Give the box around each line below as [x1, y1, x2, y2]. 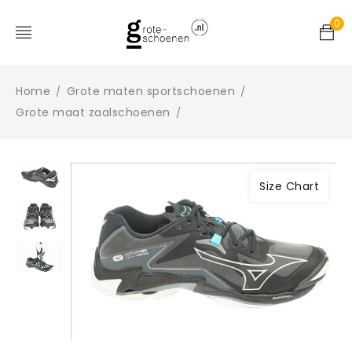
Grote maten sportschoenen [66, 83, 235, 99]
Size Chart [259, 178, 319, 194]
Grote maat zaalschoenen [16, 104, 170, 120]
